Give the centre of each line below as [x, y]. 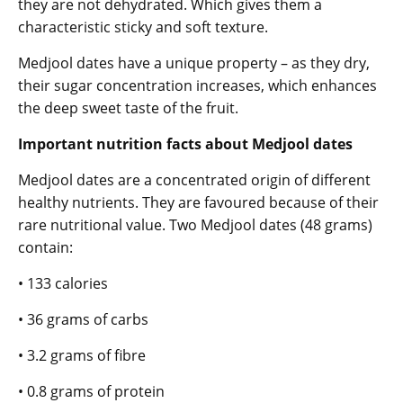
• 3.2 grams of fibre [82, 355]
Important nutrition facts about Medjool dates [185, 143]
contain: [45, 247]
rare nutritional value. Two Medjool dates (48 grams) [195, 224]
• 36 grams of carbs [83, 319]
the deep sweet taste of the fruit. [128, 107]
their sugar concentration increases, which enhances [197, 85]
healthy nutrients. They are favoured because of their [198, 202]
